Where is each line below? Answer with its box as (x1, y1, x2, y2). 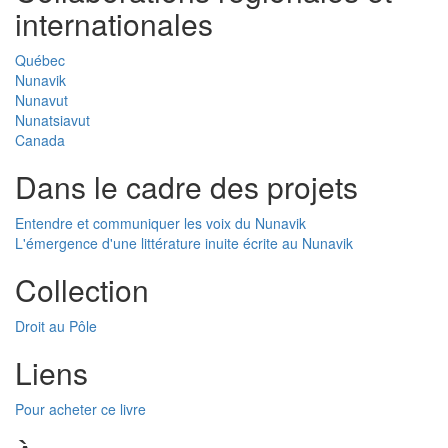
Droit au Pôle (15, 316, 97, 337)
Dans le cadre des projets (15, 165, 358, 209)
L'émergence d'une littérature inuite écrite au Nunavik (15, 233, 353, 254)
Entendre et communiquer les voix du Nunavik (15, 213, 306, 234)
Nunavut (15, 90, 68, 111)
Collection (15, 268, 149, 312)
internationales (15, 2, 213, 46)
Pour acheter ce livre (15, 399, 146, 420)
